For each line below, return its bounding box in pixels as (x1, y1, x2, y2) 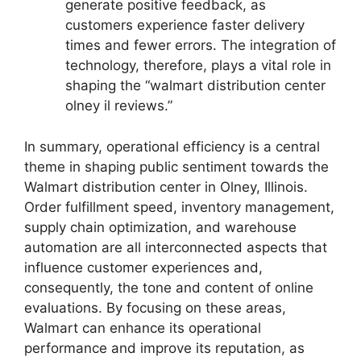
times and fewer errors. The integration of (65, 37, 336, 53)
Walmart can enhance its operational (24, 319, 261, 336)
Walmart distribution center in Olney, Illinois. (24, 178, 308, 195)
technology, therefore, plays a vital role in (65, 57, 331, 73)
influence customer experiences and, (24, 259, 263, 276)
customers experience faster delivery (65, 17, 305, 33)
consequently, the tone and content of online (24, 279, 313, 296)
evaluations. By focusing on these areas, (24, 299, 286, 316)
